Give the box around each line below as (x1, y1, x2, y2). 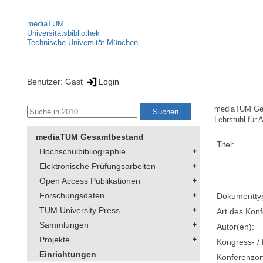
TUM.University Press (39, 205, 120, 215)
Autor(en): (217, 222, 255, 232)
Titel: (217, 140, 235, 150)
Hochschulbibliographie (39, 147, 126, 157)
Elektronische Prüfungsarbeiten (39, 161, 156, 171)
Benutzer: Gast (27, 76, 85, 86)
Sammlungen (39, 220, 89, 230)
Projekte (39, 235, 70, 245)
